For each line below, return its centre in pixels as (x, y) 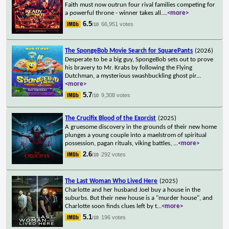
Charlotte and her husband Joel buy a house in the (133, 190)
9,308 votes (116, 95)
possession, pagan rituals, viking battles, (119, 143)
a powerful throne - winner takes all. (114, 13)
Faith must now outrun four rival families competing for (140, 5)
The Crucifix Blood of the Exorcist (111, 118)
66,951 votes (118, 24)
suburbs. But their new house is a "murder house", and (139, 198)
